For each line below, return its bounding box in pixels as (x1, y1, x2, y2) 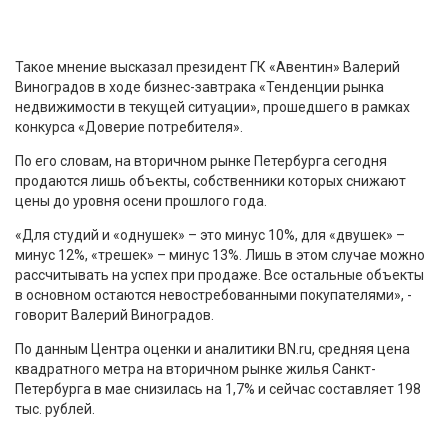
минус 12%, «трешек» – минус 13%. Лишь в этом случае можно (15, 246, 425, 263)
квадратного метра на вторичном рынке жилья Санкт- (15, 360, 376, 377)
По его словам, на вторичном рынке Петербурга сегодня (15, 152, 387, 169)
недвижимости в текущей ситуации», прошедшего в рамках (15, 98, 410, 115)
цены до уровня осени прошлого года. (15, 192, 267, 209)
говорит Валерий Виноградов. (15, 306, 214, 323)
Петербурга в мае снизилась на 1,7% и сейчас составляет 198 (15, 380, 421, 397)
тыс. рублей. (15, 400, 95, 417)
